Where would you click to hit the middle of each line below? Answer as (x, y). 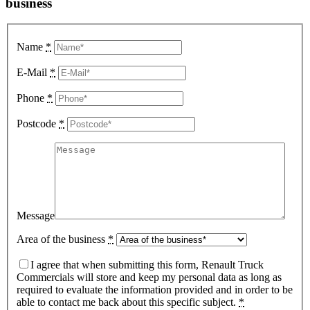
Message (36, 215)
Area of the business (62, 239)
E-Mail (33, 72)
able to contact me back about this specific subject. (128, 302)
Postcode (38, 123)
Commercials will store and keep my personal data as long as (149, 277)
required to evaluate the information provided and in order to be (155, 289)
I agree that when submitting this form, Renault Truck (147, 264)
